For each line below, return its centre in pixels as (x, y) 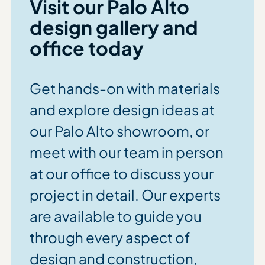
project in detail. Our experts (125, 195)
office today (86, 48)
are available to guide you (115, 216)
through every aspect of (109, 237)
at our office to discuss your (121, 173)
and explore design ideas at (122, 109)
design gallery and (114, 27)
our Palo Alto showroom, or (119, 131)
